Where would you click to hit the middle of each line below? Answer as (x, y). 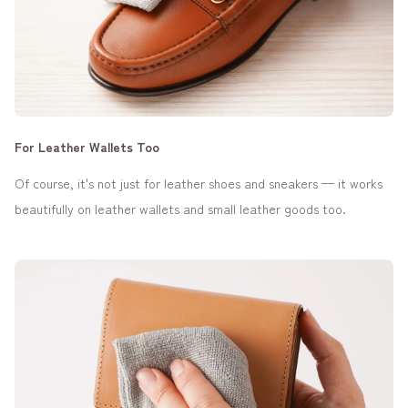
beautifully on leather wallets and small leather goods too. (180, 208)
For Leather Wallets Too (87, 146)
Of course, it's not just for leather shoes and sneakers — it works (199, 183)
